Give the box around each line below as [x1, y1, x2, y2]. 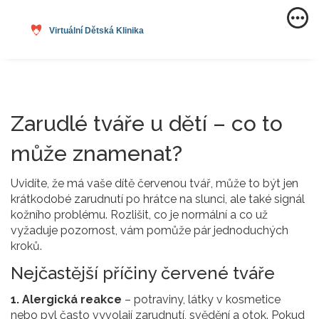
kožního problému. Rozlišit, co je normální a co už [11, 208, 268, 222]
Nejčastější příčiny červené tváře [11, 263, 275, 284]
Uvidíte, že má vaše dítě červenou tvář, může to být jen [11, 177, 298, 191]
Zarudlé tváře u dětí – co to [11, 111, 283, 137]
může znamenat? [11, 141, 182, 167]
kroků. [11, 239, 42, 253]
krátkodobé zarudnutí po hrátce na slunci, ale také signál [11, 192, 305, 206]
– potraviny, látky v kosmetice [122, 293, 281, 307]
